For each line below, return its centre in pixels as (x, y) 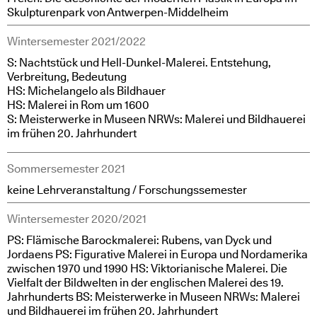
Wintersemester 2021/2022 (76, 41)
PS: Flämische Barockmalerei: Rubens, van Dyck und (139, 240)
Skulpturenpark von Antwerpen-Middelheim (118, 12)
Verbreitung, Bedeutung (67, 77)
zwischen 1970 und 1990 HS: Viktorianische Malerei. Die (147, 269)
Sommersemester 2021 (66, 169)
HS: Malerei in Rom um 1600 (78, 105)
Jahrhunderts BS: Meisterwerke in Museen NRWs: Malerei (154, 297)
